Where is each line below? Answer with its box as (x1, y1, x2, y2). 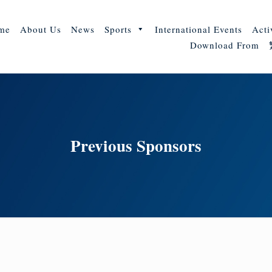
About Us (19, 23, 61, 35)
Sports (104, 23, 132, 35)
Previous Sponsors (70, 134, 202, 157)
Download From (189, 38, 259, 51)
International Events (154, 23, 242, 35)
